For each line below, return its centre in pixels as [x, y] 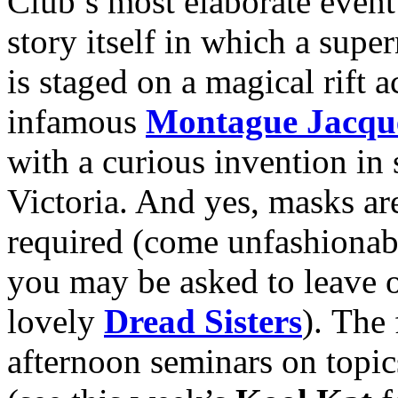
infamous [76, 121]
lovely [56, 321]
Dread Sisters [203, 321]
